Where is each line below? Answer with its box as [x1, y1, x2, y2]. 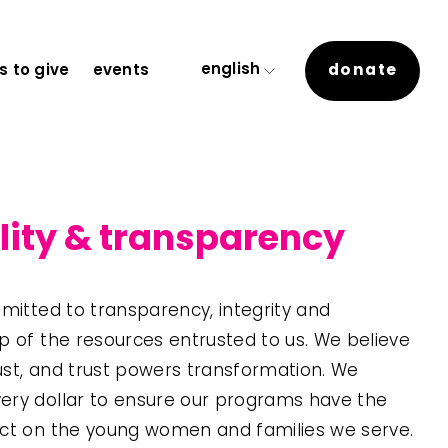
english [200, 58, 261, 84]
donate [327, 58, 398, 85]
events [92, 58, 150, 84]
